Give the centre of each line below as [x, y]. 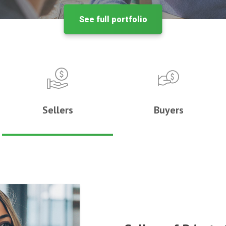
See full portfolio [113, 19]
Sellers [58, 110]
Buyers [168, 110]
